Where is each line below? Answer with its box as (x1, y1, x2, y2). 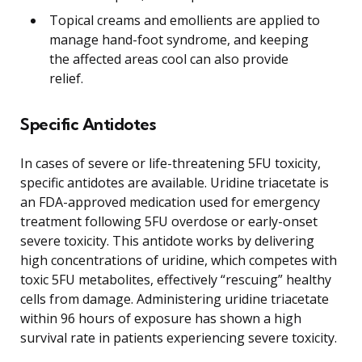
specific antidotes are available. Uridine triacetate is (20, 173, 329, 192)
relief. (49, 69, 83, 87)
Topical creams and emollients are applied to (49, 11, 320, 29)
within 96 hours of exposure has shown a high (20, 309, 301, 327)
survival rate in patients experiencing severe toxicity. (20, 328, 337, 347)
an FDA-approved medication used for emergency (20, 192, 320, 211)
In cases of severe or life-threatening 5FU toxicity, (20, 154, 321, 172)
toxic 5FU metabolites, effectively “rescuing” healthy (20, 270, 331, 288)
